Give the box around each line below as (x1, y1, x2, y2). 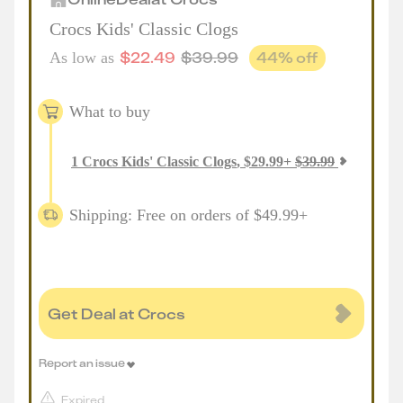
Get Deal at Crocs (48, 304, 185, 323)
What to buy (69, 102, 150, 121)
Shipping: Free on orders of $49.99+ (69, 205, 308, 224)
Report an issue (39, 355, 125, 370)
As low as (49, 49, 114, 67)
